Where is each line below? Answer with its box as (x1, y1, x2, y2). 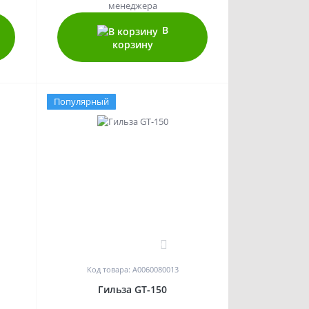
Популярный (54, 95, 110, 108)
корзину (112, 38, 153, 52)
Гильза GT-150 (98, 283, 168, 297)
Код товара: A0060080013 (86, 264, 179, 275)
